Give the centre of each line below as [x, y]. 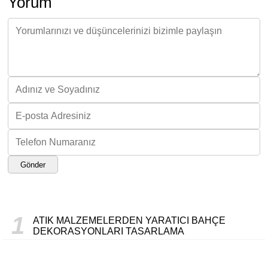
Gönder [33, 165]
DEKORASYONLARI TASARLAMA [109, 231]
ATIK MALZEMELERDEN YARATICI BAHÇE [129, 220]
